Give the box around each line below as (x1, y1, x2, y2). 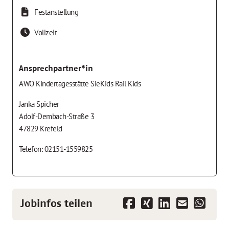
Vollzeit (34, 27, 57, 37)
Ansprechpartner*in (19, 64, 93, 73)
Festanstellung (34, 7, 79, 17)
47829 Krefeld (19, 123, 62, 133)
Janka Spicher (19, 99, 59, 109)
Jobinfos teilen (20, 198, 93, 209)
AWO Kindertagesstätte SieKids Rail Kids (19, 78, 141, 88)
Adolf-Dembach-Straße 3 (19, 111, 95, 121)
